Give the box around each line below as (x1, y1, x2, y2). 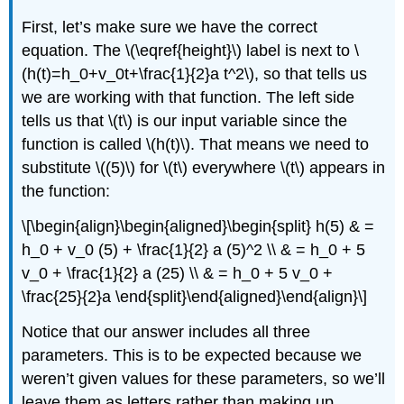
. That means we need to (190, 135, 370, 154)
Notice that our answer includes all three (22, 323, 311, 342)
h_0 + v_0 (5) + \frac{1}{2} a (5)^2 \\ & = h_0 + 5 (22, 241, 366, 260)
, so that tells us (254, 65, 368, 84)
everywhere (188, 159, 281, 178)
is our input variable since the (133, 112, 348, 131)
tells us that (22, 112, 109, 131)
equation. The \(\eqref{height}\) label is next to (22, 41, 355, 60)
